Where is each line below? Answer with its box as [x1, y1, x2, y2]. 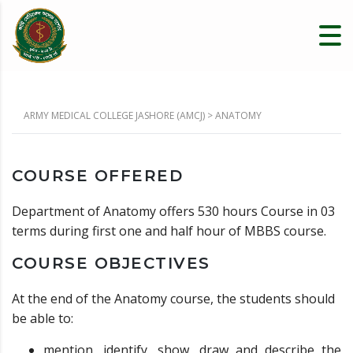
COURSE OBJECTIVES [12, 254, 210, 273]
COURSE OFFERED [12, 166, 183, 185]
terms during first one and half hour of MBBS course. [12, 222, 326, 240]
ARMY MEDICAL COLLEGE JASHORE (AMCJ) [24, 109, 205, 122]
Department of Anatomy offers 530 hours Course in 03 [12, 203, 335, 220]
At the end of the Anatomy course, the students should [12, 290, 335, 307]
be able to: [12, 310, 73, 327]
